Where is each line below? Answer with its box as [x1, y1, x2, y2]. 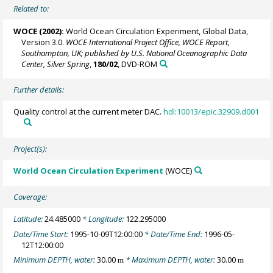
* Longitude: [80, 213, 126, 225]
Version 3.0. [21, 36, 66, 48]
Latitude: [13, 213, 45, 225]
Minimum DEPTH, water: [13, 254, 97, 266]
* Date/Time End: [143, 228, 205, 239]
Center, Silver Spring [21, 58, 90, 69]
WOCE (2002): [13, 25, 65, 37]
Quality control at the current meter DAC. [13, 106, 164, 118]
